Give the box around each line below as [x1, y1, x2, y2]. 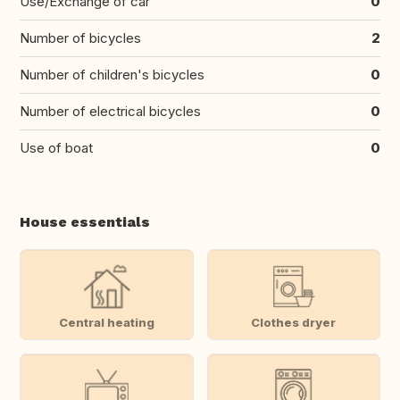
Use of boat [20, 139, 93, 157]
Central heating [58, 314, 154, 329]
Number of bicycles [20, 29, 141, 47]
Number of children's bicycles [20, 66, 204, 84]
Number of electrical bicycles [20, 103, 201, 121]
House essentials [20, 213, 150, 231]
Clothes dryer [251, 314, 337, 329]
